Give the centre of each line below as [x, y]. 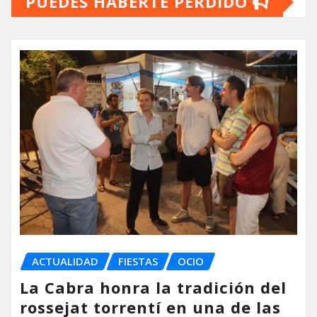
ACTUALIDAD [65, 261]
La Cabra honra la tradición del [153, 287]
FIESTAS [138, 261]
